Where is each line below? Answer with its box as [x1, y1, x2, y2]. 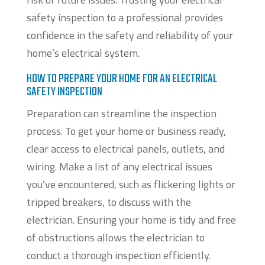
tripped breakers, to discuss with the [26, 194, 191, 211]
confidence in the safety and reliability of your [26, 27, 233, 44]
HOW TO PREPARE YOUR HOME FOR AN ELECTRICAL [26, 70, 217, 89]
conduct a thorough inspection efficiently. [26, 247, 211, 264]
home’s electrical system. [26, 45, 140, 62]
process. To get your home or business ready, [26, 123, 226, 140]
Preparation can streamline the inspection [26, 105, 216, 122]
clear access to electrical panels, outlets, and [26, 141, 225, 157]
